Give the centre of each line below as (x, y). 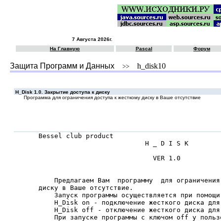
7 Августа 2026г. (92, 39)
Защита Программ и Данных (62, 66)
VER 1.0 (110, 158)
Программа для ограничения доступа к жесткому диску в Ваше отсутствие (112, 97)
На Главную (65, 49)
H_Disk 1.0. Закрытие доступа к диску (62, 92)
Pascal (144, 49)
